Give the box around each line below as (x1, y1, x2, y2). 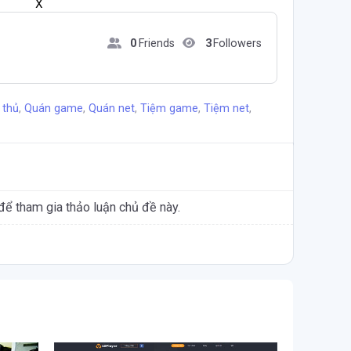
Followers (213, 37, 262, 50)
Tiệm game (140, 102, 198, 115)
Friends (138, 37, 175, 50)
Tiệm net (204, 102, 249, 115)
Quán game (24, 102, 83, 115)
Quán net (89, 102, 135, 115)
